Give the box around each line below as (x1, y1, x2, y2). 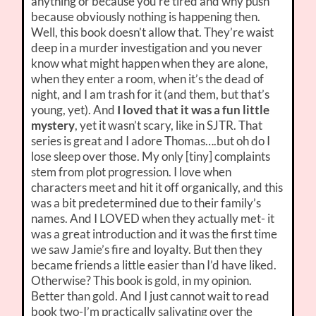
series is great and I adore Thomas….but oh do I (31, 133, 271, 149)
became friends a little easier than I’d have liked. (31, 257, 277, 273)
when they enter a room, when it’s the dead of (31, 71, 265, 87)
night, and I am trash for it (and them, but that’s (31, 87, 270, 102)
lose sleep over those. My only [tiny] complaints (31, 149, 271, 164)
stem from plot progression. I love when (31, 164, 232, 180)
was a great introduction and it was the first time (31, 226, 278, 242)
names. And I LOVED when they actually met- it (31, 211, 275, 226)
